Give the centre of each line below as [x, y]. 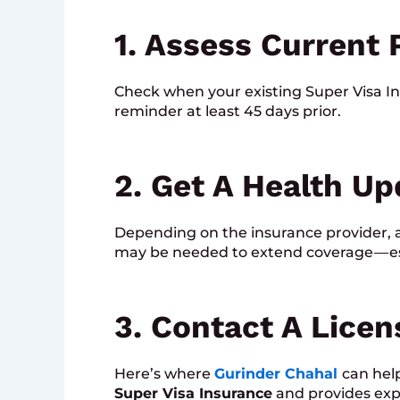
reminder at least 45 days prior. [228, 111]
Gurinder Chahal [278, 373]
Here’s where [164, 373]
